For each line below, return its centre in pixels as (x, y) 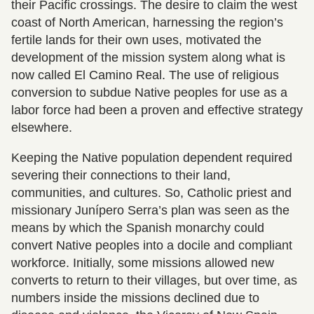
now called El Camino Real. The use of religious (145, 75)
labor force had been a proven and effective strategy (157, 110)
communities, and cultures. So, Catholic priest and (151, 193)
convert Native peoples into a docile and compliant (152, 246)
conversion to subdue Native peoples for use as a (149, 93)
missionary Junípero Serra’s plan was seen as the (150, 211)
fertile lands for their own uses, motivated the (136, 40)
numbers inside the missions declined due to (135, 298)
